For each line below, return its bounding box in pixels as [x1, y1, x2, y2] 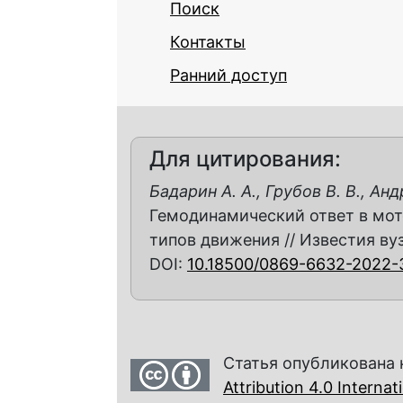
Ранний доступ [170, 65, 287, 85]
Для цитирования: [149, 145, 341, 172]
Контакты [170, 31, 246, 51]
